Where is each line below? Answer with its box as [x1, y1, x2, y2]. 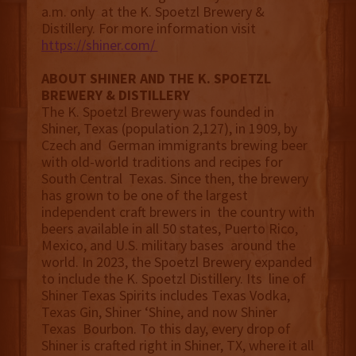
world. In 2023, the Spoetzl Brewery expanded [41, 253, 312, 272]
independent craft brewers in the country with [41, 203, 315, 222]
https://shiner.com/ [41, 36, 158, 55]
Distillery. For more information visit [41, 19, 256, 38]
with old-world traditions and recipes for [41, 153, 283, 172]
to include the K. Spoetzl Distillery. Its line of [41, 269, 306, 288]
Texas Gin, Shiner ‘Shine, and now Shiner [41, 303, 277, 322]
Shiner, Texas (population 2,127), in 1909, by [41, 119, 297, 138]
